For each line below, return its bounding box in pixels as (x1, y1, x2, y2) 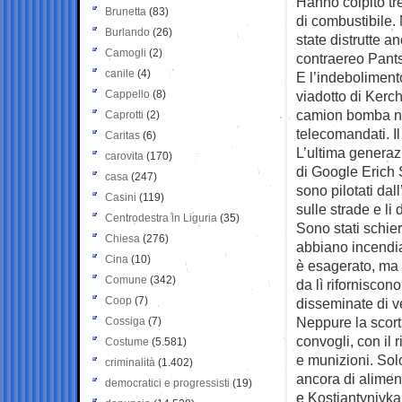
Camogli (105, 46, 146, 59)
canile (105, 66, 135, 80)
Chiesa (105, 232, 140, 245)
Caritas (105, 128, 140, 142)
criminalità (105, 355, 155, 369)
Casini (105, 190, 136, 204)
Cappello (105, 87, 150, 100)
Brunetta (105, 4, 146, 18)
